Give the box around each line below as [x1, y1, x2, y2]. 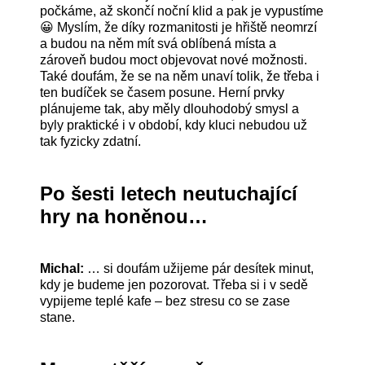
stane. [40, 310, 76, 324]
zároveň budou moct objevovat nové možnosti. [40, 52, 308, 67]
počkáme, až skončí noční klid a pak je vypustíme [40, 3, 324, 18]
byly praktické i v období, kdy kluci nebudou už [40, 117, 308, 132]
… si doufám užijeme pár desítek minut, [87, 261, 314, 275]
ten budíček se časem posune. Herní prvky [40, 85, 285, 99]
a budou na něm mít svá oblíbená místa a [40, 36, 277, 51]
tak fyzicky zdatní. [40, 134, 142, 148]
